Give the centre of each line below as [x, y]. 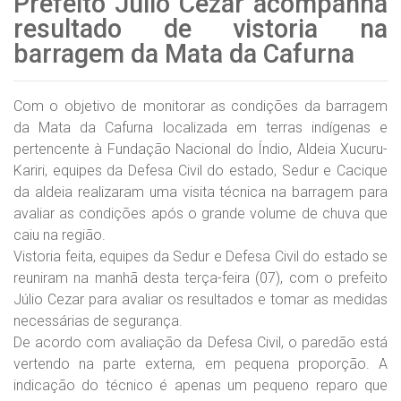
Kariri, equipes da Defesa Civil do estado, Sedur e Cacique [200, 171]
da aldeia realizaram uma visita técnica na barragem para [200, 192]
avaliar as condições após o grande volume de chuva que [200, 213]
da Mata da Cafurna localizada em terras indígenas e [200, 128]
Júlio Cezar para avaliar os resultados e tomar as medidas [200, 299]
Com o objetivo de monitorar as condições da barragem [200, 106]
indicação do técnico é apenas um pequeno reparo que [200, 385]
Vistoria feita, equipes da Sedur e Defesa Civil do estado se [200, 256]
